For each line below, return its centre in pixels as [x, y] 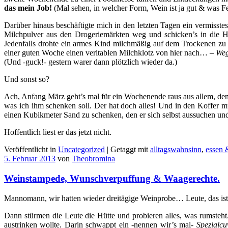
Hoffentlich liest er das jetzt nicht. [58, 132]
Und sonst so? [27, 79]
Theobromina [93, 159]
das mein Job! [28, 8]
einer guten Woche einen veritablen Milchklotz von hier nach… [106, 53]
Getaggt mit [130, 150]
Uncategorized [81, 150]
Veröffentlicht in [31, 150]
